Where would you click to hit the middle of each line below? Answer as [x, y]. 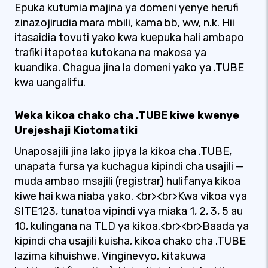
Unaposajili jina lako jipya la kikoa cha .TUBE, [123, 151]
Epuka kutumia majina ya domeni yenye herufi [127, 8]
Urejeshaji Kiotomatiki [76, 130]
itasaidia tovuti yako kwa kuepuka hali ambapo [129, 38]
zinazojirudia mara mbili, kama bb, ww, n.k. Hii [124, 23]
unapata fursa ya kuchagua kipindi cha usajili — [129, 166]
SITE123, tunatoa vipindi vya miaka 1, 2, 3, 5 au [129, 211]
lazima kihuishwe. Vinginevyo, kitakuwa [110, 256]
